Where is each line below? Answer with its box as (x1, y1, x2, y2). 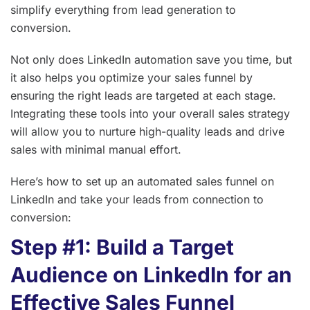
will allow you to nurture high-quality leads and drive (10, 125, 284, 139)
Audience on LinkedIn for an (10, 262, 292, 288)
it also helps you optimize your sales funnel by (10, 71, 253, 85)
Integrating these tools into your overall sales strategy (10, 107, 290, 121)
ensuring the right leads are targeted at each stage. (10, 89, 276, 103)
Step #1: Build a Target (10, 235, 234, 260)
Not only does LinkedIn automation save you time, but (10, 53, 292, 67)
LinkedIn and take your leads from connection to (10, 192, 264, 207)
